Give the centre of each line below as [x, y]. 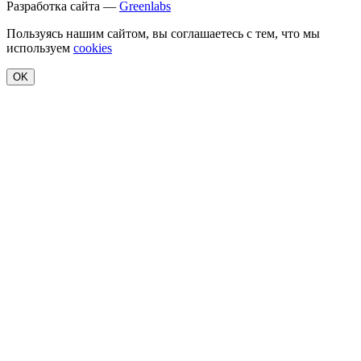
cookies [93, 48]
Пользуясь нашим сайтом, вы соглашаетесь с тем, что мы [163, 34]
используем [40, 48]
